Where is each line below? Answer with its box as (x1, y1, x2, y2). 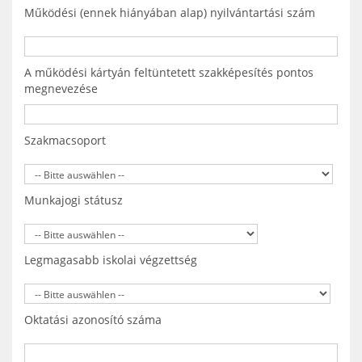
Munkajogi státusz (24, 192, 123, 208)
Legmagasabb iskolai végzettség (24, 252, 197, 267)
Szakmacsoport (24, 133, 106, 148)
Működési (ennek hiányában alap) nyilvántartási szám (24, 5, 315, 20)
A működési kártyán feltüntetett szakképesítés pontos (24, 65, 314, 80)
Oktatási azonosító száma (24, 312, 162, 327)
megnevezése (24, 81, 98, 96)
